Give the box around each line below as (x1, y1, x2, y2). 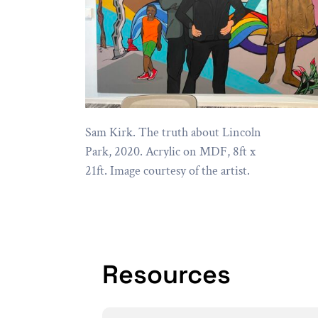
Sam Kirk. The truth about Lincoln (85, 124, 261, 141)
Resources (102, 258, 231, 292)
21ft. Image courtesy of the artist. (85, 163, 250, 180)
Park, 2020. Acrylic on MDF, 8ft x (85, 143, 256, 160)
